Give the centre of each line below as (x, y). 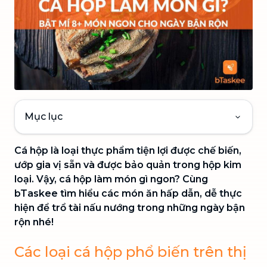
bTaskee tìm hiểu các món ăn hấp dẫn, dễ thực (128, 193)
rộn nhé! (34, 222)
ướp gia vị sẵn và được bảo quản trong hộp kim (128, 164)
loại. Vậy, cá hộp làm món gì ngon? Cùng (111, 179)
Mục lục (44, 116)
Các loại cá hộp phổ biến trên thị (131, 252)
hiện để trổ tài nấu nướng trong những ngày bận (130, 207)
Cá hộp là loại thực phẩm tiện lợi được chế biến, (128, 150)
